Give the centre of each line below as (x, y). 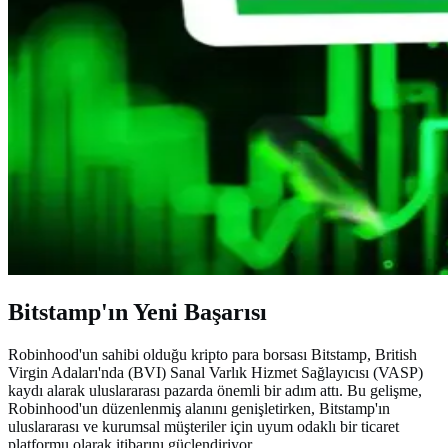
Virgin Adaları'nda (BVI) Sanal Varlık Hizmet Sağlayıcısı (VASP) (215, 372)
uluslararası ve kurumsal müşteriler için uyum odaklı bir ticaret (203, 426)
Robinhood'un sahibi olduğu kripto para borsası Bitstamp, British (212, 354)
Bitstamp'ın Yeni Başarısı (137, 311)
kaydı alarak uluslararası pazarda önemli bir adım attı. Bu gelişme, (215, 390)
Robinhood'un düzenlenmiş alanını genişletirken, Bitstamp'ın (199, 408)
